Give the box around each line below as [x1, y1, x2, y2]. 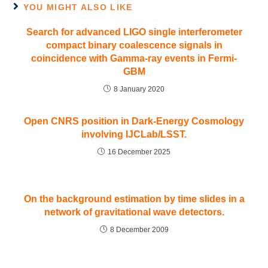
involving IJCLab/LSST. [81, 129, 187, 140]
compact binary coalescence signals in [45, 40, 223, 51]
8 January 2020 [114, 85, 165, 94]
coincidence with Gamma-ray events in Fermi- [31, 53, 237, 64]
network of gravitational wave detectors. [44, 207, 224, 218]
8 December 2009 [109, 226, 169, 234]
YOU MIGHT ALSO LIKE [23, 2, 133, 13]
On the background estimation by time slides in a [23, 194, 245, 205]
